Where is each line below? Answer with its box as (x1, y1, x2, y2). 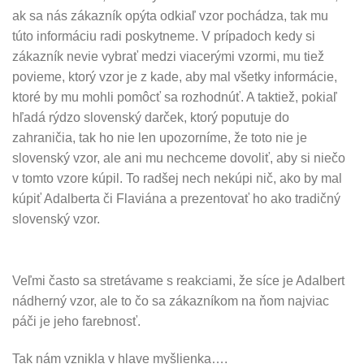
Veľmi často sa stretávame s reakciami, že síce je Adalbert (12, 273, 344, 288)
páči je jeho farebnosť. (12, 314, 141, 328)
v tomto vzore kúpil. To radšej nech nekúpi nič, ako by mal (12, 171, 342, 186)
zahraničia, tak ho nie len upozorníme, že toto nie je (12, 131, 307, 145)
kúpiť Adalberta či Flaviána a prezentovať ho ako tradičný (12, 192, 340, 206)
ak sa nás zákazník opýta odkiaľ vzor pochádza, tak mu (12, 9, 328, 24)
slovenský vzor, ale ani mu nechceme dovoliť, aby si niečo (12, 151, 345, 166)
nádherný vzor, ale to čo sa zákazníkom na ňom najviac (12, 293, 329, 308)
